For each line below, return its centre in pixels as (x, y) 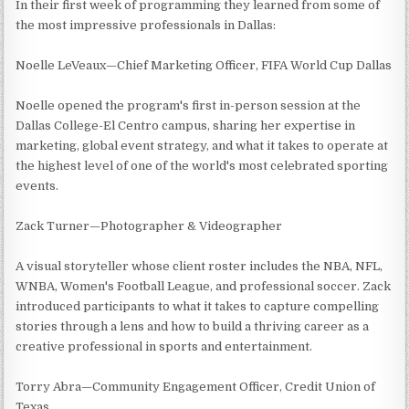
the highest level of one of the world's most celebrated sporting (202, 165)
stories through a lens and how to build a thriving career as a (193, 326)
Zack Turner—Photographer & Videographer (149, 225)
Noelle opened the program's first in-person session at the (189, 105)
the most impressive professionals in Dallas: (146, 25)
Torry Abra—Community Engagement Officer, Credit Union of (196, 386)
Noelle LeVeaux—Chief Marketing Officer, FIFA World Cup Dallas (204, 65)
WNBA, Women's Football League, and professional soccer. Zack (204, 286)
